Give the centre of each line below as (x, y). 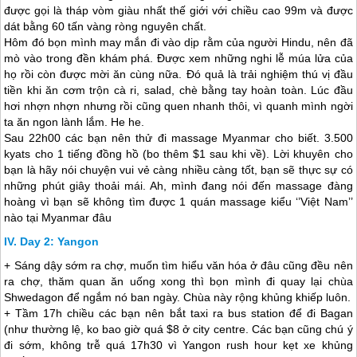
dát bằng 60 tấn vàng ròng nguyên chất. (106, 27)
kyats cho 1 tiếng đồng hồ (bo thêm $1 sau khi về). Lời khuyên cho (178, 154)
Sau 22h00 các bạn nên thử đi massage (113, 138)
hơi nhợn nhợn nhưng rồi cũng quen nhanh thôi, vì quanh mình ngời (178, 106)
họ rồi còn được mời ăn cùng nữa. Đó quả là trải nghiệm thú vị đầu (178, 75)
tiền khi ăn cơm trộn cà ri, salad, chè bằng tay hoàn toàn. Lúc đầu (178, 90)
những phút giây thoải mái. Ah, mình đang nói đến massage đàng (178, 186)
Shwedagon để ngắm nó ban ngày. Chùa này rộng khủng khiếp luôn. (178, 298)
